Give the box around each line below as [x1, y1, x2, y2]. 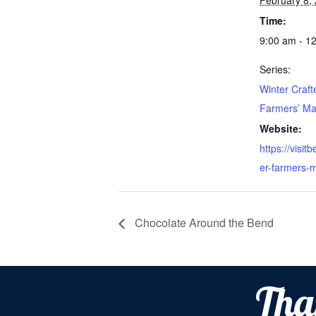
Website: [260, 121, 302, 135]
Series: [260, 62, 291, 76]
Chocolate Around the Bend [132, 214, 274, 231]
